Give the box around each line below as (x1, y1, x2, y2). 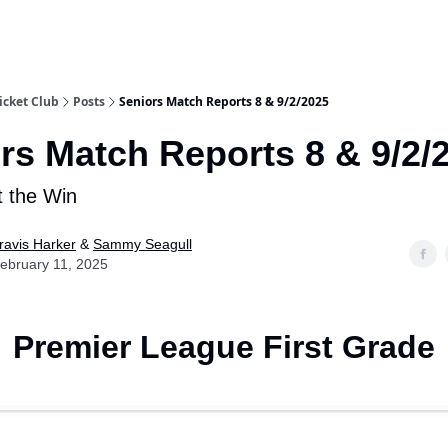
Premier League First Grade (13, 329, 435, 365)
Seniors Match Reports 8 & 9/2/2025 (119, 93, 329, 110)
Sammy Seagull (93, 236, 192, 252)
